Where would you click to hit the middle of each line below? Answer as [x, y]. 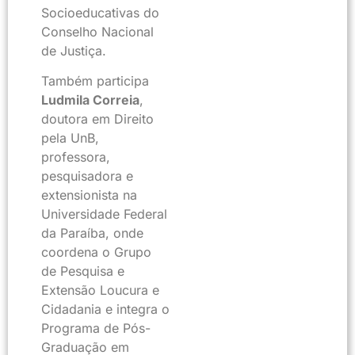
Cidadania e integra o [105, 309]
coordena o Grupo [96, 252]
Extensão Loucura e [100, 290]
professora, [76, 157]
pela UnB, [70, 138]
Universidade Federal [104, 214]
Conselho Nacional [97, 31]
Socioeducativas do [100, 12]
